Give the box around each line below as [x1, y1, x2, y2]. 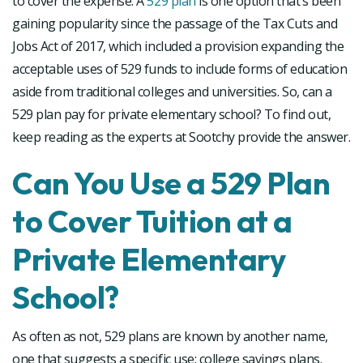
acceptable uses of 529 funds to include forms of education [12, 59, 348, 78]
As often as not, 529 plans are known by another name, [12, 327, 328, 345]
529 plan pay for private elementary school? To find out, [12, 105, 331, 123]
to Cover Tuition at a [12, 201, 293, 241]
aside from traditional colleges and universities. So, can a [12, 82, 332, 100]
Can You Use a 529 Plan [12, 163, 331, 203]
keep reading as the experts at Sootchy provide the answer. [12, 127, 351, 146]
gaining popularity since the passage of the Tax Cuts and [12, 14, 338, 32]
